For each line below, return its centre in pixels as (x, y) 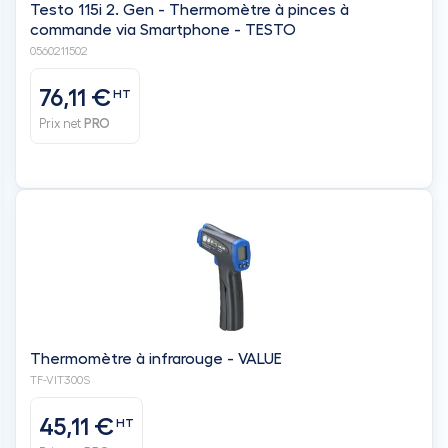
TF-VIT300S (60, 379)
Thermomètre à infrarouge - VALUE (156, 358)
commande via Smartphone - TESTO (163, 29)
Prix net (61, 123)
